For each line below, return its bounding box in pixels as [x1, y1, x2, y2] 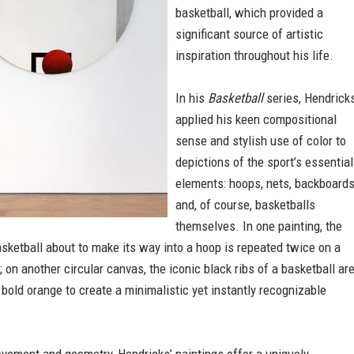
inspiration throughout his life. [175, 47, 333, 63]
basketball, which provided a [175, 5, 323, 21]
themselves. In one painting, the [175, 218, 342, 234]
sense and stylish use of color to [175, 133, 346, 149]
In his [175, 90, 208, 106]
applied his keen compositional [175, 111, 337, 127]
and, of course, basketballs [175, 197, 315, 213]
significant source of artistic [175, 26, 323, 42]
